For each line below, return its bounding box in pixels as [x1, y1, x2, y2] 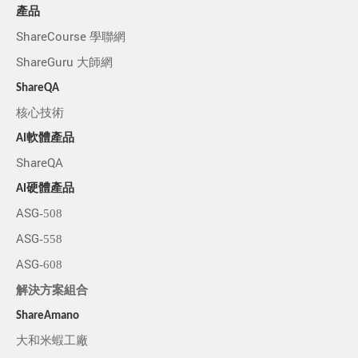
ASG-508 [16, 207, 62, 221]
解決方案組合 [16, 284, 88, 297]
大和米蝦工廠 [16, 334, 88, 348]
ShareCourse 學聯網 [16, 30, 125, 44]
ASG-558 [16, 233, 62, 246]
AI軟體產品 [16, 133, 74, 145]
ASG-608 [16, 258, 62, 272]
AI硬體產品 [16, 183, 74, 196]
